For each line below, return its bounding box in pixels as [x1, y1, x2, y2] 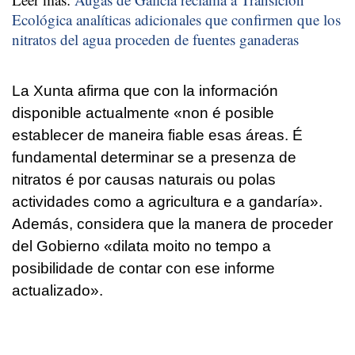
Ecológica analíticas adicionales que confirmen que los [12, 9, 341, 29]
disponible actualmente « [12, 104, 182, 121]
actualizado [12, 281, 90, 299]
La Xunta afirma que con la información [12, 82, 278, 99]
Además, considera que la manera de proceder [12, 215, 333, 232]
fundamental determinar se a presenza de [12, 148, 296, 166]
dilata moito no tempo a [113, 237, 271, 254]
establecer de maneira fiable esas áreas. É [12, 126, 303, 143]
